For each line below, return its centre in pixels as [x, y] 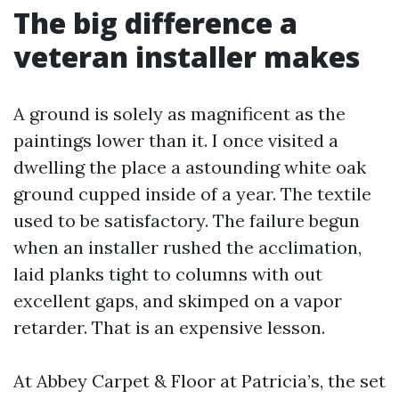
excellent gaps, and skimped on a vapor [178, 301]
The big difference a [155, 23]
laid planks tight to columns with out [168, 274]
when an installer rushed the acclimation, [187, 247]
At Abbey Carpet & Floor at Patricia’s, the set [199, 381]
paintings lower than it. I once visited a [176, 140]
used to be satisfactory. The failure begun [187, 220]
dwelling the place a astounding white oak [190, 167]
